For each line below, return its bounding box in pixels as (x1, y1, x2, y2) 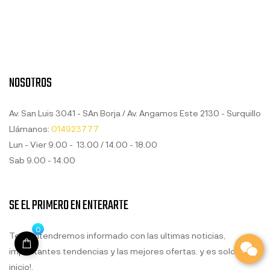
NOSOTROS (9, 73, 52, 93)
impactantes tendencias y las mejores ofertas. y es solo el (9, 246, 245, 256)
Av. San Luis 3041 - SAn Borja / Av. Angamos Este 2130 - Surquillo (9, 108, 261, 118)
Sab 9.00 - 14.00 (9, 155, 75, 165)
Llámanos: (9, 124, 51, 134)
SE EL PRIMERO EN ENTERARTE (9, 195, 128, 216)
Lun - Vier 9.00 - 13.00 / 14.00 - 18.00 (9, 139, 157, 149)
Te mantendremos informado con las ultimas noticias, (9, 230, 225, 240)
